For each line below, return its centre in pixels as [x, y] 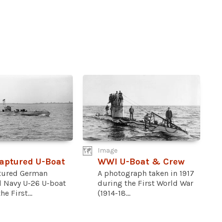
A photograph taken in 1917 [146, 173]
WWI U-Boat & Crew [141, 162]
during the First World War [146, 183]
